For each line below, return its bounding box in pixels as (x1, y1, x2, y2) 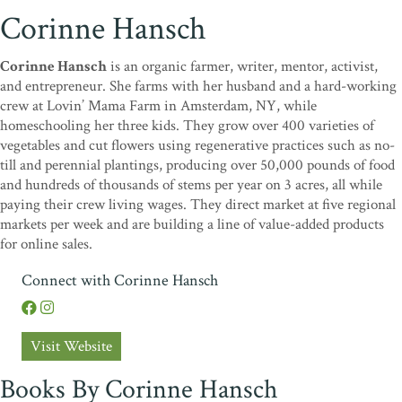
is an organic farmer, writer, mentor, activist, (107, 57, 378, 77)
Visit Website (31, 336, 112, 357)
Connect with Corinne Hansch (22, 270, 218, 292)
